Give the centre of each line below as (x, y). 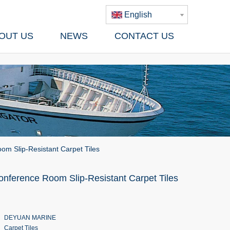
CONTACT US (144, 36)
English (138, 15)
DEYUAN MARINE (30, 218)
